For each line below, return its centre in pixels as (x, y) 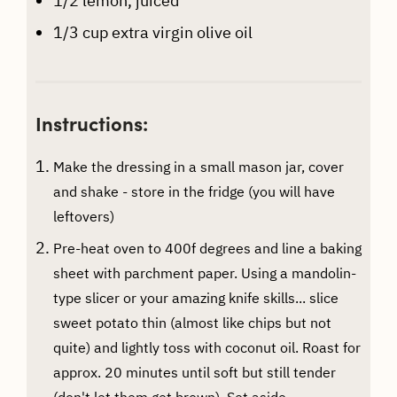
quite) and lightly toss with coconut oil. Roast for (206, 347)
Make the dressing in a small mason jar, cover (198, 166)
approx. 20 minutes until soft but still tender (194, 372)
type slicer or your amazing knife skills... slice (195, 297)
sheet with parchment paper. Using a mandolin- (204, 272)
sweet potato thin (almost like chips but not (192, 322)
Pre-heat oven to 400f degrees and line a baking (207, 248)
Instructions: (91, 122)
